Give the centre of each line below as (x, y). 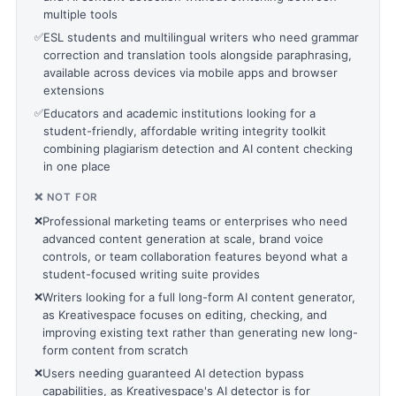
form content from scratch (115, 350)
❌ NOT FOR (66, 197)
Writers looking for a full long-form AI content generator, (199, 297)
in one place (77, 166)
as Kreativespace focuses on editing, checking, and (185, 315)
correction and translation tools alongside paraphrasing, (198, 55)
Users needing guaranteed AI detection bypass (173, 373)
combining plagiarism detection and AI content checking (198, 148)
